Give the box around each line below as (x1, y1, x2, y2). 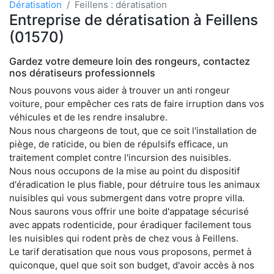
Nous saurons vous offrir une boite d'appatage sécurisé (9, 205, 249, 217)
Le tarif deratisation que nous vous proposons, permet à (9, 245, 251, 257)
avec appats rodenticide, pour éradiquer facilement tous (9, 218, 251, 231)
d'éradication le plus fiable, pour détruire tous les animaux (9, 178, 260, 190)
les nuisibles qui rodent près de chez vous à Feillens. (9, 232, 239, 244)
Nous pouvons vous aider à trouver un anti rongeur (9, 84, 230, 96)
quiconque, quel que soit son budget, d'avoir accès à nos (9, 259, 254, 271)
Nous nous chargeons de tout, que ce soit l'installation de (9, 124, 257, 136)
